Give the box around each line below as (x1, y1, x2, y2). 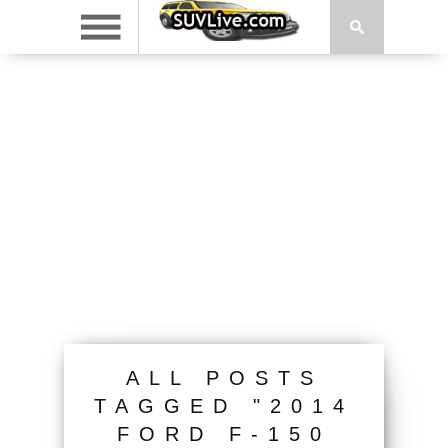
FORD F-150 (117, 423, 331, 445)
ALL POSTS (125, 367, 323, 389)
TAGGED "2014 (94, 395, 354, 417)
